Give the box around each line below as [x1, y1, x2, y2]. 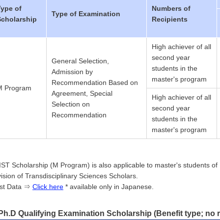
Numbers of [152, 4, 191, 13]
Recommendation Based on [52, 79, 138, 87]
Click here [32, 183, 63, 191]
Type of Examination [52, 10, 120, 18]
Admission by [52, 68, 93, 76]
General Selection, [52, 57, 109, 65]
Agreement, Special [52, 89, 112, 98]
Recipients [152, 15, 188, 24]
